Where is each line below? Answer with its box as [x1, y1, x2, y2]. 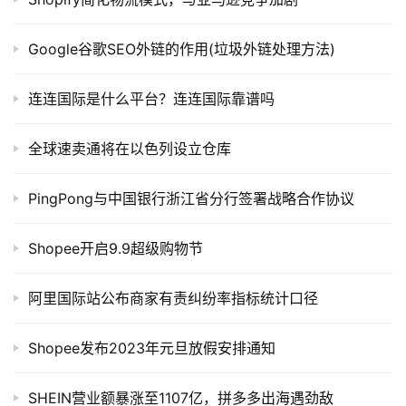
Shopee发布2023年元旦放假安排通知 [28, 338, 275, 357]
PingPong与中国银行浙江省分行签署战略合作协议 [28, 188, 354, 208]
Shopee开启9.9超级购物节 [28, 238, 203, 257]
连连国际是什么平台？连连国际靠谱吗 [28, 89, 275, 108]
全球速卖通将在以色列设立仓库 [28, 139, 231, 158]
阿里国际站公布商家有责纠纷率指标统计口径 [28, 288, 318, 307]
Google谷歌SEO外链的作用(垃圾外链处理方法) [28, 39, 335, 58]
